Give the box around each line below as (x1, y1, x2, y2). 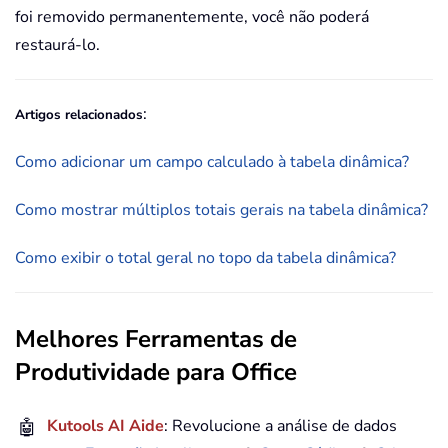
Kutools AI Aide (47, 414, 164, 437)
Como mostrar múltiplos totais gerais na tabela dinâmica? (15, 198, 428, 221)
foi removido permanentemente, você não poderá (15, 5, 369, 28)
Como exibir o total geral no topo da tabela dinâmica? (15, 246, 396, 269)
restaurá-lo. (15, 33, 100, 56)
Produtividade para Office (15, 355, 297, 388)
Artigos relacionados (15, 105, 143, 124)
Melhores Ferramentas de (15, 322, 297, 355)
